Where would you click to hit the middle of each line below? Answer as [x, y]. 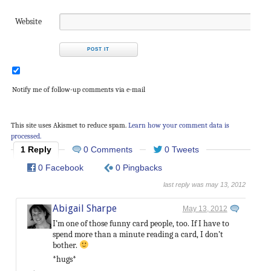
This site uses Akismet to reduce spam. [69, 125]
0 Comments [108, 149]
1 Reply [36, 149]
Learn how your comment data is [178, 125]
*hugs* [64, 259]
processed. [26, 136]
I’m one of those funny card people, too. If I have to [141, 223]
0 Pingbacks [139, 167]
